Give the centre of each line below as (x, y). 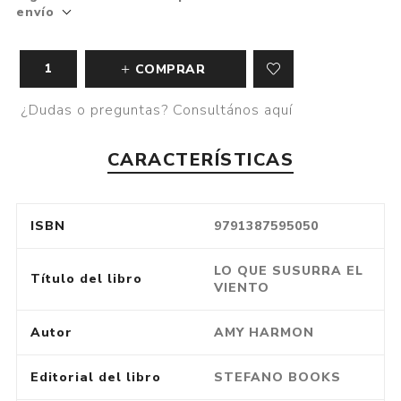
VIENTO (241, 288)
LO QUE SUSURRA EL (288, 271)
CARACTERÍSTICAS (200, 160)
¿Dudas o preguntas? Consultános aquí (158, 110)
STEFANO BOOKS (277, 378)
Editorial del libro (95, 378)
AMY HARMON (264, 333)
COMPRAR (170, 69)
